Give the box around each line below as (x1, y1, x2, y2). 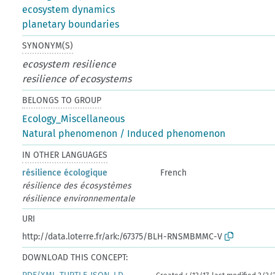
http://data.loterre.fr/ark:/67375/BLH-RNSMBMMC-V (22, 231, 223, 242)
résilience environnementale (22, 193, 136, 204)
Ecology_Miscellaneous (22, 112, 125, 125)
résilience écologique (22, 167, 108, 178)
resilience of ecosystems (22, 72, 132, 85)
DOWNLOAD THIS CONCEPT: (22, 252, 128, 263)
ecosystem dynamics (22, 3, 115, 15)
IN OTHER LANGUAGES (22, 149, 108, 160)
